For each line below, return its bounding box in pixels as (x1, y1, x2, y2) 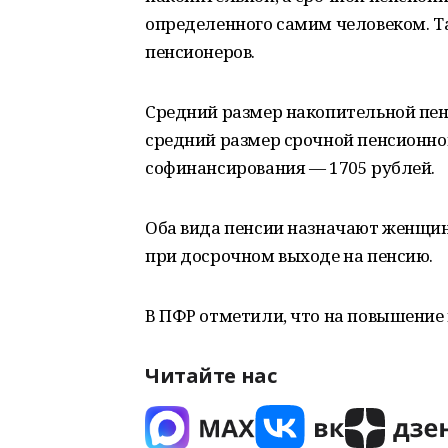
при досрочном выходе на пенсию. (145, 244, 433, 267)
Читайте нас (145, 362, 277, 389)
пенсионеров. (145, 40, 255, 63)
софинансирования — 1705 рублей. (145, 156, 435, 179)
